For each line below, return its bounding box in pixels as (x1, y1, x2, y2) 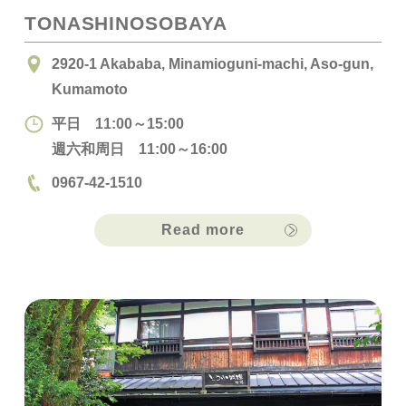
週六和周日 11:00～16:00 (51, 140, 227, 157)
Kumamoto (51, 81, 128, 98)
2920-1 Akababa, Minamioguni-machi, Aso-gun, (51, 55, 373, 72)
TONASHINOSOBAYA (24, 13, 227, 34)
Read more (161, 222, 245, 238)
